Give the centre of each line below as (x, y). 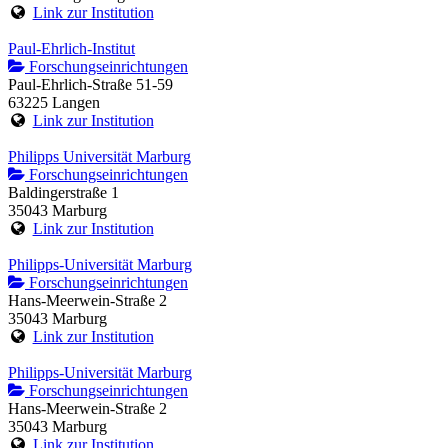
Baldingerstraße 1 (63, 193)
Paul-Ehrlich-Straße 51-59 (90, 85)
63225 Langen (54, 103)
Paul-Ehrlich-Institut (71, 49)
